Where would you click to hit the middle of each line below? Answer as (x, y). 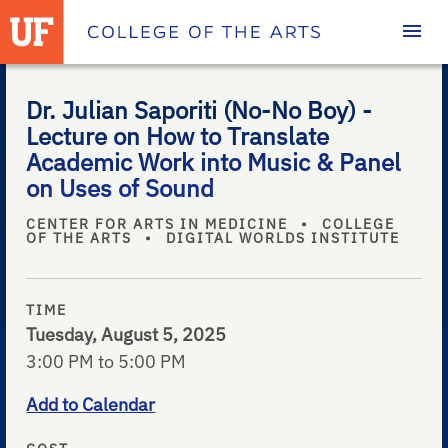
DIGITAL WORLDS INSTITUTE (281, 238)
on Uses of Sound (120, 188)
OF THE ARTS (82, 238)
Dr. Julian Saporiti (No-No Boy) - (199, 110)
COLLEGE (356, 224)
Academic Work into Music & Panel (214, 162)
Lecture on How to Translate (178, 136)
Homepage (137, 23)
